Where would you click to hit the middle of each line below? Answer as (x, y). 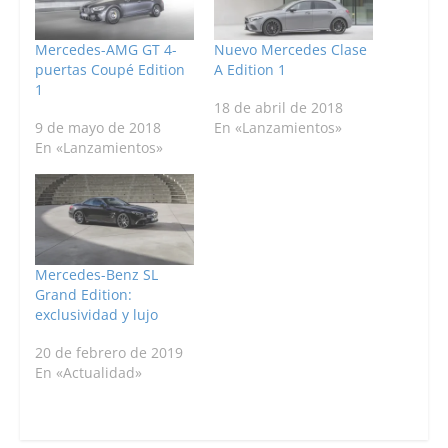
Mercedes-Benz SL (96, 274)
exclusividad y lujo (96, 314)
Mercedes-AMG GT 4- (105, 49)
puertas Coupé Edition (109, 69)
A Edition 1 (249, 69)
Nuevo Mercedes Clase (290, 49)
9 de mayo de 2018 (97, 127)
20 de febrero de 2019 (108, 352)
